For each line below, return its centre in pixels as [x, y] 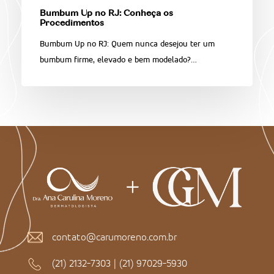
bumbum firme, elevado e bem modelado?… [118, 59]
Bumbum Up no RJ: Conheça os [106, 14]
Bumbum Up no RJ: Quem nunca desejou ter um [127, 43]
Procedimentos [72, 24]
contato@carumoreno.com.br [114, 237]
